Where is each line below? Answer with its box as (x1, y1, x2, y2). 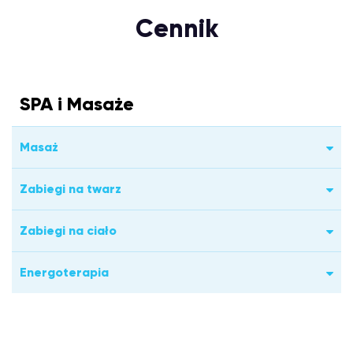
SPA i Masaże (20, 92, 134, 115)
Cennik (135, 13, 218, 44)
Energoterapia (20, 265, 109, 280)
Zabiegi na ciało (20, 223, 117, 238)
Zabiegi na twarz (20, 181, 121, 196)
